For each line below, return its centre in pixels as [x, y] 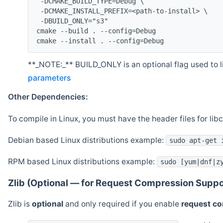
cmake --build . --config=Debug [96, 31]
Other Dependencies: [48, 97]
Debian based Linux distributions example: [87, 140]
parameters [49, 78]
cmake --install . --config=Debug [100, 41]
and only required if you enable [122, 204]
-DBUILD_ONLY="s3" [72, 21]
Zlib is [20, 204]
